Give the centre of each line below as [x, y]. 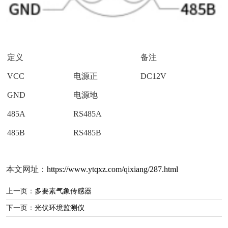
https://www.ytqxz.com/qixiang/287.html [112, 169]
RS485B [87, 132]
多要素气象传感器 [63, 191]
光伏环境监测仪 [60, 208]
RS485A [88, 113]
